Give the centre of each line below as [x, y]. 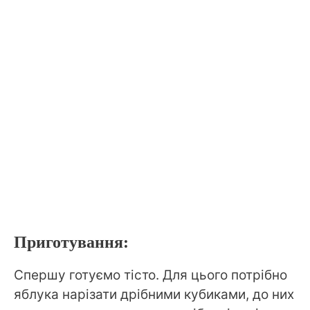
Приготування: [71, 243]
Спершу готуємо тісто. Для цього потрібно [151, 275]
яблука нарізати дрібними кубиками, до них [154, 295]
